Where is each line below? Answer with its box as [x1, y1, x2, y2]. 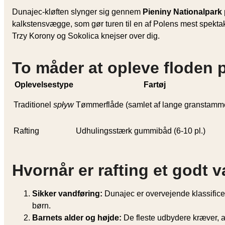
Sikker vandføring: [32, 189, 102, 198]
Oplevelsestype [14, 80, 73, 89]
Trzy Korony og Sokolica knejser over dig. [12, 31, 160, 40]
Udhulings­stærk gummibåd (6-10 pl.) [76, 126, 205, 135]
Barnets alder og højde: [32, 213, 122, 222]
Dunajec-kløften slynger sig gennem [12, 7, 143, 16]
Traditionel [14, 100, 53, 109]
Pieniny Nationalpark [143, 7, 222, 16]
